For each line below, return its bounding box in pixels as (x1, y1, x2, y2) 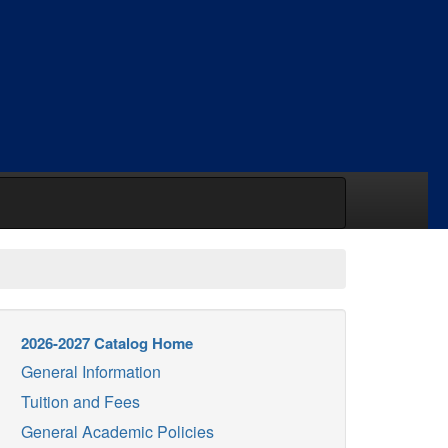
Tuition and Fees (21, 390, 140, 413)
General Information (21, 360, 161, 383)
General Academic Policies (21, 420, 214, 443)
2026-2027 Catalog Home (21, 332, 193, 354)
